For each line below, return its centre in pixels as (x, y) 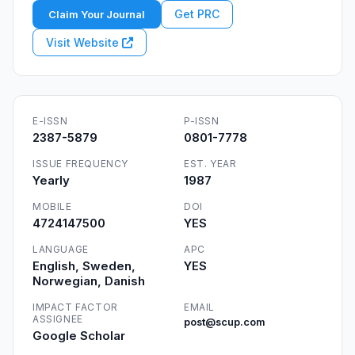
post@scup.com (225, 322)
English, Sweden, (84, 266)
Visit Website (84, 42)
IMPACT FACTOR (75, 307)
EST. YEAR (210, 164)
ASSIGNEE (58, 319)
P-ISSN (202, 121)
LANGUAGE (61, 249)
